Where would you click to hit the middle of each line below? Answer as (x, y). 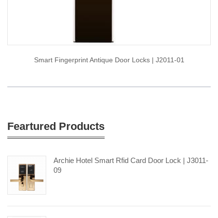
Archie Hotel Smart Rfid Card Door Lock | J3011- (131, 161)
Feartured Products (56, 127)
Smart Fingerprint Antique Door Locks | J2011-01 (109, 60)
